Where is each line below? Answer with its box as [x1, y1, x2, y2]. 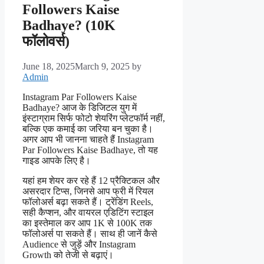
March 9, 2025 [75, 61, 130, 72]
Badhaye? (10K [22, 18, 115, 34]
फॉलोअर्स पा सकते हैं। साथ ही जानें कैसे [22, 229, 157, 239]
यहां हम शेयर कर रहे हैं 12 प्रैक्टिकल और [22, 176, 160, 186]
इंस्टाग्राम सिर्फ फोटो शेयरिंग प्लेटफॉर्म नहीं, [22, 113, 165, 124]
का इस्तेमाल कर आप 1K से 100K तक [22, 218, 152, 229]
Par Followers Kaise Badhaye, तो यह [22, 145, 158, 156]
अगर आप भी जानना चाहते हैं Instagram [22, 134, 154, 145]
